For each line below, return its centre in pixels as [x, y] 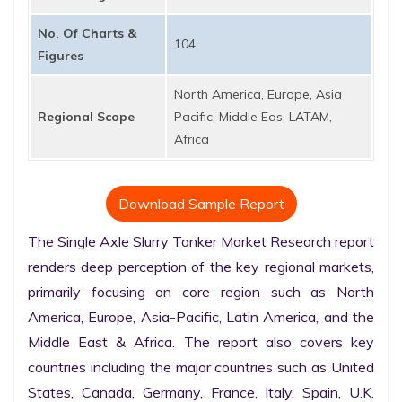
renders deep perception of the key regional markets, [201, 267]
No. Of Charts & [87, 33]
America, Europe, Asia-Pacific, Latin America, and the [201, 317]
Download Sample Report [201, 204]
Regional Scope [86, 117]
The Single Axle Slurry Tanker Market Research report [201, 241]
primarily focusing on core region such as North [201, 292]
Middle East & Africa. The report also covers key [201, 342]
